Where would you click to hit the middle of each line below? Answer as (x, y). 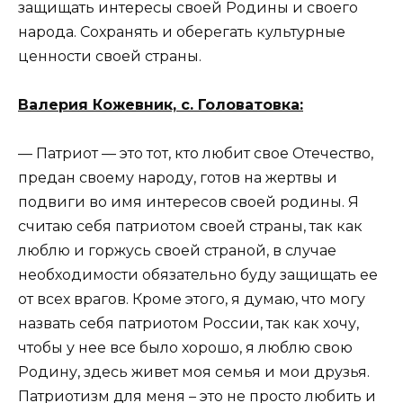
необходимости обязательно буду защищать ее (198, 275)
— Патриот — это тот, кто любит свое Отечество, (196, 154)
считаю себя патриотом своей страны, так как (190, 227)
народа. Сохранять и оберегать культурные (182, 32)
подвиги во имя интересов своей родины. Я (188, 202)
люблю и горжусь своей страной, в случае (177, 251)
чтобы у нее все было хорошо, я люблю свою (185, 348)
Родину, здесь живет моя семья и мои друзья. (194, 372)
